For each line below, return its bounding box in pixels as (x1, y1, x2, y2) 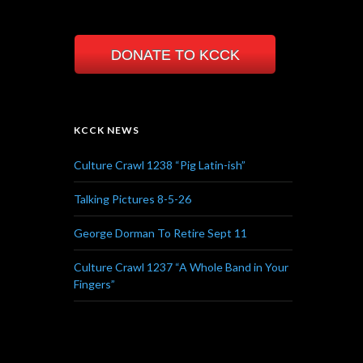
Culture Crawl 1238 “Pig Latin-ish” (74, 157, 246, 172)
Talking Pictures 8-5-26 (74, 191, 191, 206)
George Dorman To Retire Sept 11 (74, 225, 247, 240)
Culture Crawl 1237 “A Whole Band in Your (74, 259, 288, 274)
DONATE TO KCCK (110, 46, 240, 63)
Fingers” (74, 276, 115, 291)
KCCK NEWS (74, 123, 139, 136)
